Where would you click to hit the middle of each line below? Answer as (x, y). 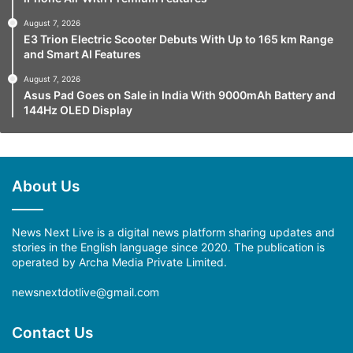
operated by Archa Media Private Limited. (119, 262)
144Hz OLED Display (78, 110)
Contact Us (52, 333)
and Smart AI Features (82, 54)
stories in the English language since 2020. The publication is (168, 247)
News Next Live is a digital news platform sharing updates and (173, 232)
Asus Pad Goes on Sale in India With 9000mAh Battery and (180, 95)
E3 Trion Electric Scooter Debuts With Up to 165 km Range (178, 39)
